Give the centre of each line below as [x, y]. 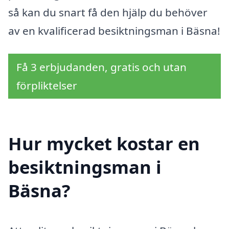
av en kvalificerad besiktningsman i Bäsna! [114, 30]
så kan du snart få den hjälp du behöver [108, 12]
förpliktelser [47, 86]
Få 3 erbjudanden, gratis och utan [101, 67]
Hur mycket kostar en [104, 144]
